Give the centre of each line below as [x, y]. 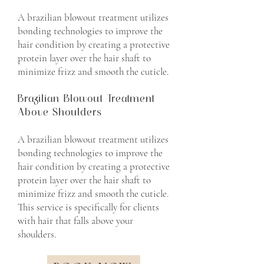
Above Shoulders [91, 112]
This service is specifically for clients [88, 207]
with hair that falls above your [75, 221]
